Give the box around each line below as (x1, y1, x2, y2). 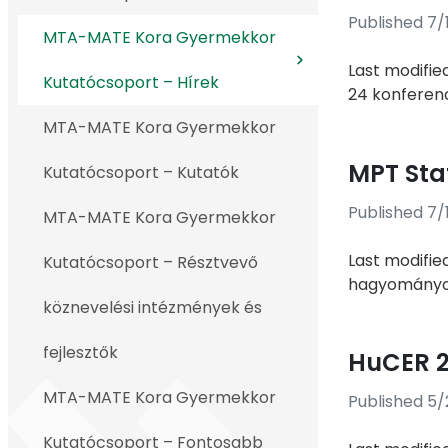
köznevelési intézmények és (43, 296, 262, 319)
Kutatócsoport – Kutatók (43, 161, 239, 184)
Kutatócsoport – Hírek (43, 71, 219, 94)
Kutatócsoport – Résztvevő (43, 251, 258, 274)
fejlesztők (43, 341, 118, 364)
